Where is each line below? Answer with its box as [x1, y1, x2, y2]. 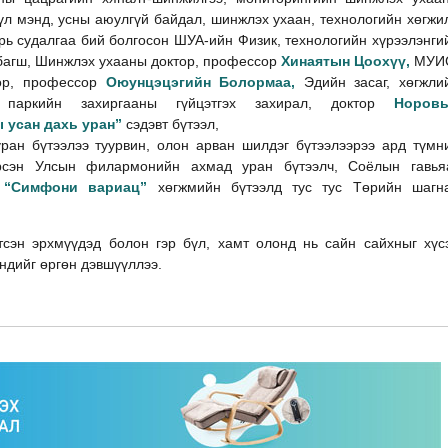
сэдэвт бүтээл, [126, 115, 219, 132]
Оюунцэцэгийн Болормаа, [105, 73, 304, 90]
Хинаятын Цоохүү [281, 52, 406, 69]
